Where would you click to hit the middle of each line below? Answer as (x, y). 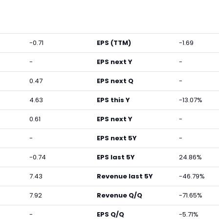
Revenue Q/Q (120, 195)
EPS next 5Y (117, 138)
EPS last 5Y (116, 157)
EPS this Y (113, 100)
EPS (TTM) (114, 43)
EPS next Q (115, 81)
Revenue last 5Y (125, 176)
